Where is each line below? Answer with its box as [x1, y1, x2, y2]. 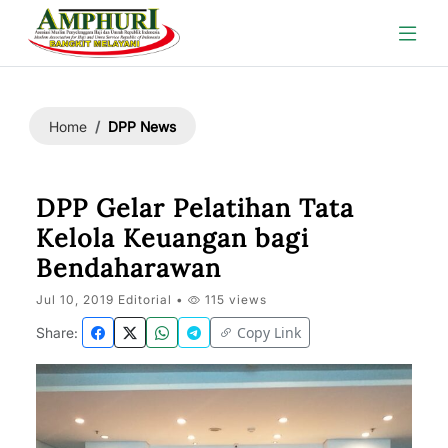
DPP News [108, 117, 176, 135]
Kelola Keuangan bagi [36, 222, 309, 254]
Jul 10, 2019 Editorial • [36, 292, 188, 307]
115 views [201, 292, 267, 307]
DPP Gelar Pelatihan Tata [36, 192, 354, 224]
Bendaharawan [36, 252, 221, 284]
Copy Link [237, 323, 301, 342]
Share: [36, 324, 78, 341]
